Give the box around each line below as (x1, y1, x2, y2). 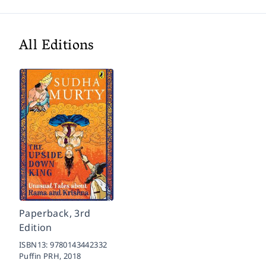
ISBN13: (19, 239, 50, 250)
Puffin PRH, (19, 250, 64, 261)
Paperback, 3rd (19, 206, 91, 220)
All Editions (19, 33, 94, 60)
